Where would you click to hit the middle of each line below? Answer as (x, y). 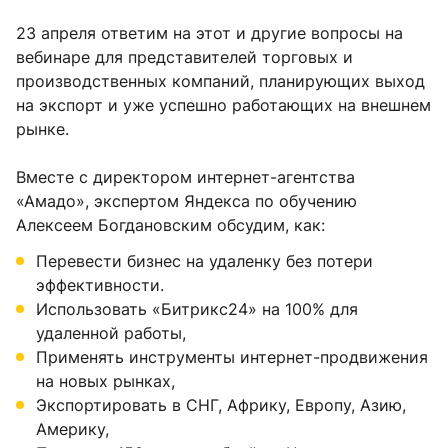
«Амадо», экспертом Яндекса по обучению (186, 201)
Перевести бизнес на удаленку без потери (204, 261)
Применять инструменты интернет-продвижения (232, 357)
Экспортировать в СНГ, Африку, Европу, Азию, (221, 405)
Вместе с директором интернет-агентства (185, 177)
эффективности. (100, 285)
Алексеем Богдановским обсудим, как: (173, 225)
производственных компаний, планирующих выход (220, 81)
